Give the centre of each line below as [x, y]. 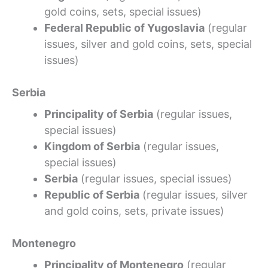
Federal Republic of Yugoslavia [124, 28]
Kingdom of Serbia [92, 146]
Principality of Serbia [99, 114]
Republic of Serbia [92, 194]
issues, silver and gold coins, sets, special [148, 44]
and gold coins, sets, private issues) [134, 211]
